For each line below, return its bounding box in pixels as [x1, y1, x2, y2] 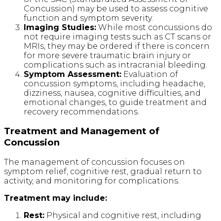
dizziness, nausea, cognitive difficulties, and [24, 88, 201, 98]
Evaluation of [121, 69, 178, 79]
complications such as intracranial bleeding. [24, 60, 207, 70]
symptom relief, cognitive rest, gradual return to [4, 166, 202, 176]
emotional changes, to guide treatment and [24, 97, 207, 107]
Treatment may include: [4, 193, 107, 203]
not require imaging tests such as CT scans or [24, 32, 211, 41]
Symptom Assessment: [24, 69, 121, 79]
